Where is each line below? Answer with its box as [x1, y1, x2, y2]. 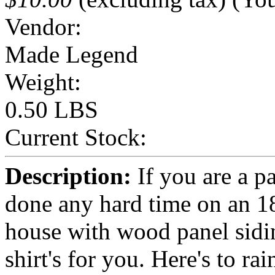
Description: [5, 162, 131, 189]
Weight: [5, 68, 81, 95]
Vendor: [5, 13, 82, 40]
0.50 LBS [5, 96, 98, 123]
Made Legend [5, 41, 138, 68]
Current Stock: [5, 123, 147, 150]
